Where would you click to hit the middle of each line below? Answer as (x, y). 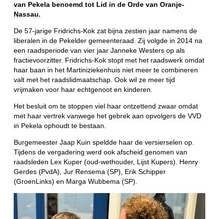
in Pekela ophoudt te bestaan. (60, 125)
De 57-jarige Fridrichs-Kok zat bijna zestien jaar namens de (106, 31)
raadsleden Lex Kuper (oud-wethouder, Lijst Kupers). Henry (106, 162)
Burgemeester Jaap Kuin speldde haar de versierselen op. (104, 142)
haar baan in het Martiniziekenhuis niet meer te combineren (106, 70)
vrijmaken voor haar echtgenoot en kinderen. (83, 89)
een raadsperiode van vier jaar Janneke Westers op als (99, 50)
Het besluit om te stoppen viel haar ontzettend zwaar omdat (106, 106)
